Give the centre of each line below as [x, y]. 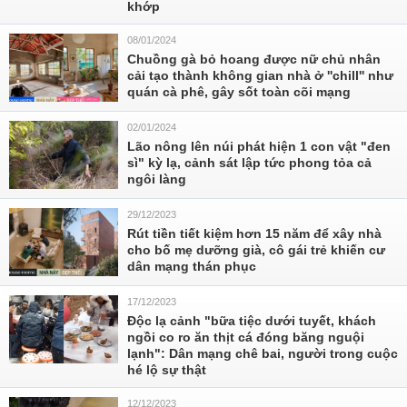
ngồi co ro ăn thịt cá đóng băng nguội [246, 337]
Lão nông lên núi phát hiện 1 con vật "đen [259, 146]
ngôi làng [157, 179]
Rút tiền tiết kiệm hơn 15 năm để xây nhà [254, 233]
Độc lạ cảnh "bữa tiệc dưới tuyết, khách [252, 321]
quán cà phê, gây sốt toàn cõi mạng [239, 92]
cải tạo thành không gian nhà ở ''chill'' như [260, 75]
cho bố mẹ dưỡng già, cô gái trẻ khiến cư [256, 250]
